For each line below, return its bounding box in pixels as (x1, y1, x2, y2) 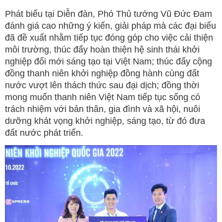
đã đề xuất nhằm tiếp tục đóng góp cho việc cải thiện (5, 33, 213, 43)
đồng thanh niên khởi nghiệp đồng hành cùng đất (5, 68, 199, 79)
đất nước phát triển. (5, 128, 83, 138)
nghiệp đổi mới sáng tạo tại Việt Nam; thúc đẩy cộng (5, 56, 212, 67)
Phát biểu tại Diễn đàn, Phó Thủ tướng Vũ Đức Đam (5, 9, 212, 19)
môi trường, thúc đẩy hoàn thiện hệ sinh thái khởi (5, 45, 200, 55)
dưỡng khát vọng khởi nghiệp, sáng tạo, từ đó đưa (5, 116, 205, 126)
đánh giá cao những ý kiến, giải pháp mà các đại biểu (5, 21, 216, 31)
